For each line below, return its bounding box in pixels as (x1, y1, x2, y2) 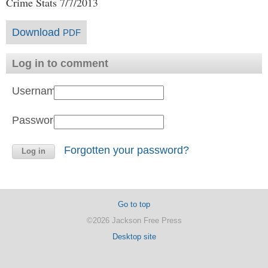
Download (12, 26, 63, 38)
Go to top (118, 200, 150, 209)
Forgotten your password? (64, 144, 189, 156)
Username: (12, 85, 65, 97)
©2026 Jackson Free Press (86, 216, 182, 225)
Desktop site (112, 232, 156, 241)
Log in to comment (12, 57, 108, 69)
